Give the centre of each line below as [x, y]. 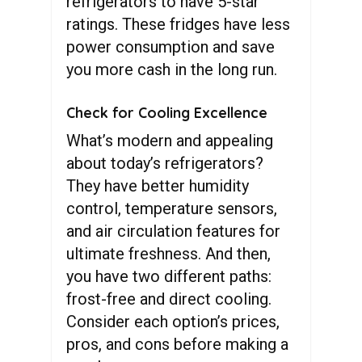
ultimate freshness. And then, [168, 254]
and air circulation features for [173, 231]
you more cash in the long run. [172, 69]
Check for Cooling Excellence [167, 112]
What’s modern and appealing [170, 141]
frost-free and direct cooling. [169, 299]
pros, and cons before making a [177, 344]
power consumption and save [170, 47]
